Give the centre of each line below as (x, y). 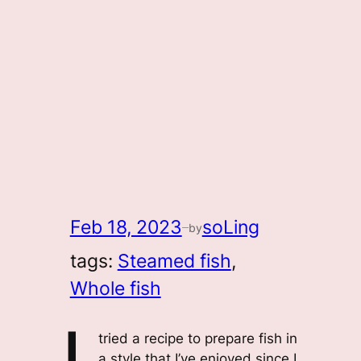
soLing (230, 227)
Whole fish (115, 288)
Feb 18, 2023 (126, 227)
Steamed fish (174, 261)
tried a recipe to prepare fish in (197, 338)
